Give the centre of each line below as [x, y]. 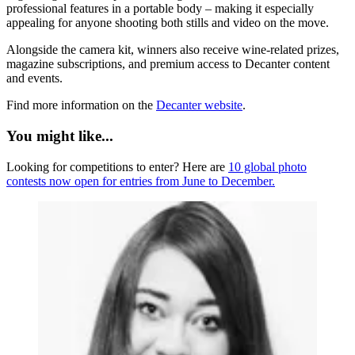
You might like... [60, 136]
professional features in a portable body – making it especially [160, 9]
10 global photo [267, 166]
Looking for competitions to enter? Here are [117, 166]
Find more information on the [81, 105]
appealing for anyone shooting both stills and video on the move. [168, 23]
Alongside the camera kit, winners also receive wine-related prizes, [173, 50]
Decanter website [199, 105]
